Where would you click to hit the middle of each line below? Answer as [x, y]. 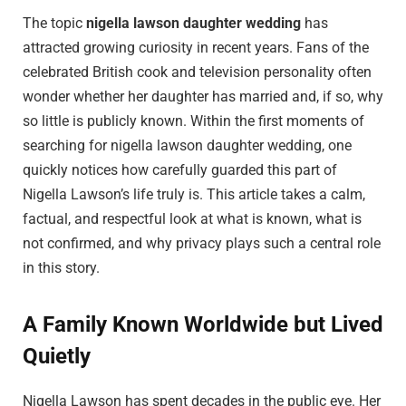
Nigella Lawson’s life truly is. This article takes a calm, [194, 194]
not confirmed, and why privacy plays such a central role [202, 243]
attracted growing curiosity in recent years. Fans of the [196, 47]
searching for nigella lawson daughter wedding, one [187, 145]
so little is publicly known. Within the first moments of [193, 121]
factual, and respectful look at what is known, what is [192, 218]
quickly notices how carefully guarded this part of [180, 169]
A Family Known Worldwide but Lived [203, 325]
